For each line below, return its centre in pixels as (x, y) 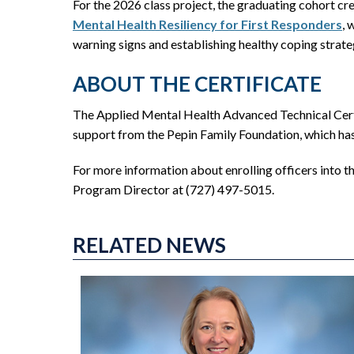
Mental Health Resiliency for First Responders (207, 24)
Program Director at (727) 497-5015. (173, 189)
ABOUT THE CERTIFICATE (197, 84)
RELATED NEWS (149, 245)
